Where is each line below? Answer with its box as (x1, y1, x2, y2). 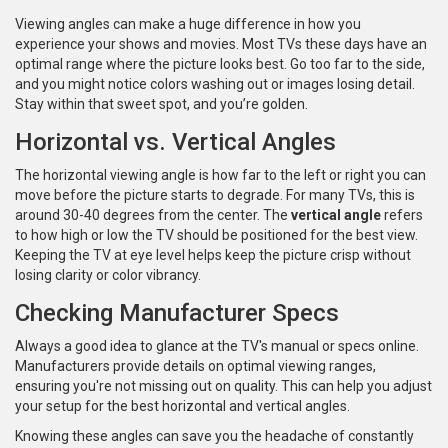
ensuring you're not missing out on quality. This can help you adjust (15, 378, 432, 395)
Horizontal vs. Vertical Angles (15, 128, 336, 157)
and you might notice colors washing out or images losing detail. (15, 76, 415, 93)
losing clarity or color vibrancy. (15, 267, 201, 284)
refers (381, 207, 423, 224)
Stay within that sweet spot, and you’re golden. (15, 96, 308, 113)
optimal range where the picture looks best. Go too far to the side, (15, 56, 425, 73)
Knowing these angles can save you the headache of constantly (15, 428, 414, 445)
